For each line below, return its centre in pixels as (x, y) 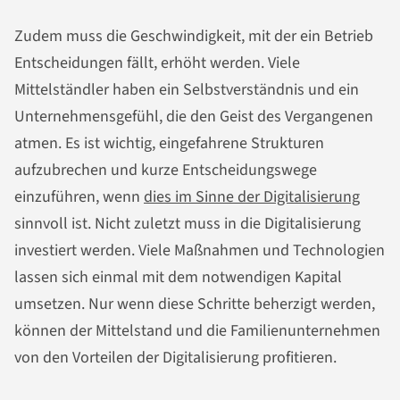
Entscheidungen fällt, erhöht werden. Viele (157, 63)
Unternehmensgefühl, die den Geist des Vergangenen (194, 117)
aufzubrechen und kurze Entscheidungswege (166, 170)
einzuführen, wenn (79, 197)
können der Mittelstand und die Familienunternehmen (197, 331)
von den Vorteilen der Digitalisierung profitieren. (175, 358)
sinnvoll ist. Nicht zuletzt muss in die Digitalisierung (187, 224)
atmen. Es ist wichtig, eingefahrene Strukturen (169, 143)
